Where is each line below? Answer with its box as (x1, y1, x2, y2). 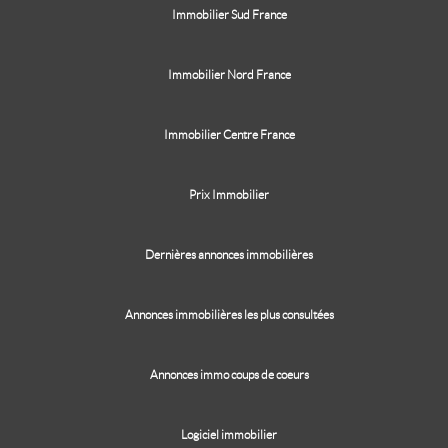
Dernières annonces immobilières (145, 248, 313, 261)
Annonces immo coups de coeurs (149, 368, 309, 381)
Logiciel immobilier (181, 428, 277, 441)
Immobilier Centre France (163, 128, 295, 141)
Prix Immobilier (189, 188, 269, 201)
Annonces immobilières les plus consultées (124, 308, 334, 321)
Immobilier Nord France (167, 68, 291, 81)
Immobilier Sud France (171, 8, 287, 21)
